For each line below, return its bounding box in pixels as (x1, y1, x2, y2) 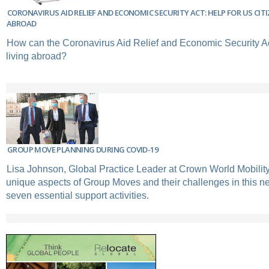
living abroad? (6, 51, 67, 62)
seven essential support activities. (6, 190, 149, 201)
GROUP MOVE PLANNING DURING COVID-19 (7, 144, 158, 156)
